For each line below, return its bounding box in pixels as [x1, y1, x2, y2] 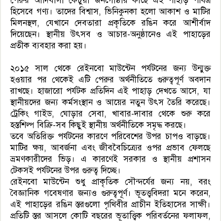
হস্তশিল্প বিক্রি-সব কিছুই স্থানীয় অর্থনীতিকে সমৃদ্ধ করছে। [10, 120, 187, 131]
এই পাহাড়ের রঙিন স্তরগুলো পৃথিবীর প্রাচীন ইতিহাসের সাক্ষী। [10, 199, 211, 210]
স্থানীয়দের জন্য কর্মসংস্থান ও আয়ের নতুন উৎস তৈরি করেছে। [10, 97, 211, 108]
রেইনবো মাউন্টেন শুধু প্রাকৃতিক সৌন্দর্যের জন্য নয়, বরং [10, 177, 211, 187]
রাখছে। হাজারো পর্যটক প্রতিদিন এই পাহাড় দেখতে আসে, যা [10, 86, 211, 97]
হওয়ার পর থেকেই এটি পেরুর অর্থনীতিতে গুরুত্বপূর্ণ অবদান [10, 74, 211, 85]
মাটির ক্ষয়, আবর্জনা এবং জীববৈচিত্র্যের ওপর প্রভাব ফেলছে [10, 143, 211, 153]
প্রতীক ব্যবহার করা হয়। [10, 40, 87, 51]
